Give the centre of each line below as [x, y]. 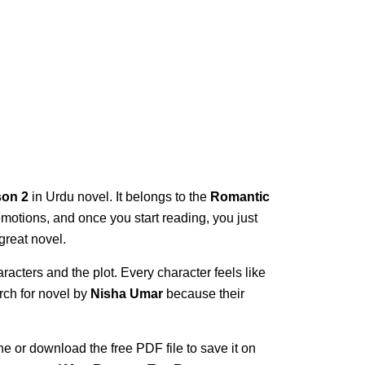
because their [204, 294]
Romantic [240, 197]
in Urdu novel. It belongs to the [119, 197]
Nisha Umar [127, 294]
